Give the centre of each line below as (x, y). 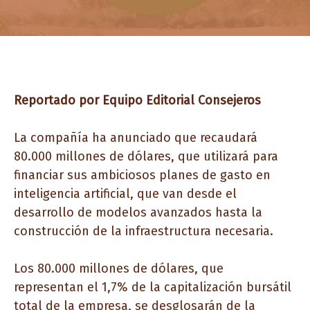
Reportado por (58, 100)
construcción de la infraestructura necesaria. (144, 231)
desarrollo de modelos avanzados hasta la (138, 212)
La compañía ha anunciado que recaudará (136, 138)
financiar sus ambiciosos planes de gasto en (142, 175)
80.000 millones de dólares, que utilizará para (146, 156)
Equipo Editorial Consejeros (182, 100)
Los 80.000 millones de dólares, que (119, 268)
